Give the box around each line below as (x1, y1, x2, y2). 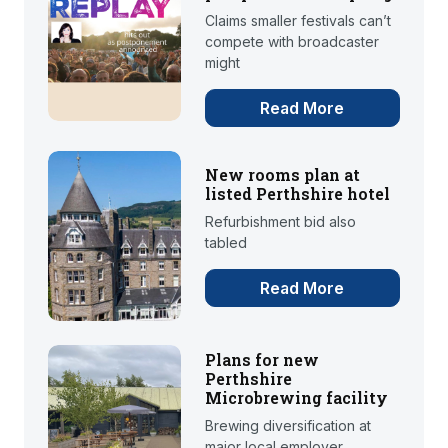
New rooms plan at (204, 164, 360, 186)
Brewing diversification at (204, 416, 371, 434)
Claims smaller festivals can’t (204, 12, 391, 30)
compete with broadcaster (204, 33, 379, 51)
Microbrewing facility (204, 386, 388, 408)
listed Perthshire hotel (204, 183, 390, 205)
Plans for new (204, 348, 319, 370)
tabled (204, 234, 247, 252)
